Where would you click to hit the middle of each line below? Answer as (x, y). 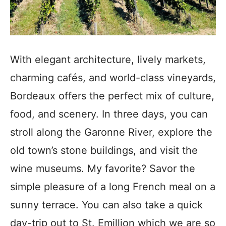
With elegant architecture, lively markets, (108, 60)
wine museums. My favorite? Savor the (103, 168)
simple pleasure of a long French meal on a (113, 187)
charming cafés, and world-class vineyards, (113, 78)
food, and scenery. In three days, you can (109, 114)
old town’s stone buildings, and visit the (104, 150)
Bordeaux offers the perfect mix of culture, (112, 96)
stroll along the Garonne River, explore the (111, 132)
